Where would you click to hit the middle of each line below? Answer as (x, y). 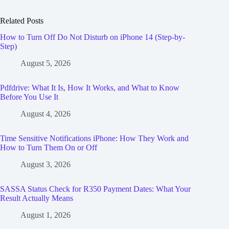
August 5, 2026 (45, 63)
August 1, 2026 (45, 215)
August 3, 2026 (45, 164)
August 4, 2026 (45, 113)
